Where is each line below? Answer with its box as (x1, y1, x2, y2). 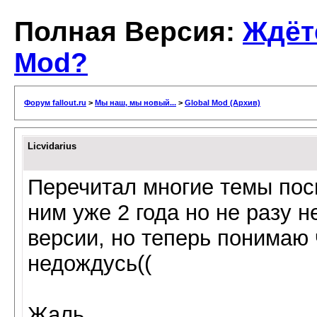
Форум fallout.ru (24, 98, 86, 107)
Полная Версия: (14, 16, 243, 47)
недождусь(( (28, 251, 151, 276)
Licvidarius (28, 141, 76, 151)
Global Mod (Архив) (185, 98, 260, 107)
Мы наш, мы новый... (95, 98, 176, 107)
